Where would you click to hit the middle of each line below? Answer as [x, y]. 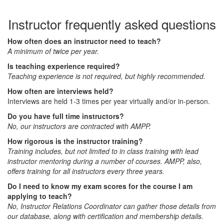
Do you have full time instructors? [66, 116]
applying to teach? [40, 196]
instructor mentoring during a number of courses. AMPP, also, [105, 161]
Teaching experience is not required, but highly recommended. [106, 76]
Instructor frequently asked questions [112, 24]
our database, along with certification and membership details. [105, 216]
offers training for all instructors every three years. [86, 171]
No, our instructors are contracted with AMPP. [79, 126]
